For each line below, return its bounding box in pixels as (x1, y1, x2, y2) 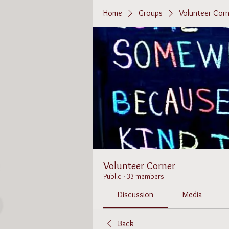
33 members (127, 172, 164, 181)
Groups (139, 8, 163, 18)
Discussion (118, 190, 154, 199)
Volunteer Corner (103, 159, 175, 172)
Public (103, 172, 121, 181)
